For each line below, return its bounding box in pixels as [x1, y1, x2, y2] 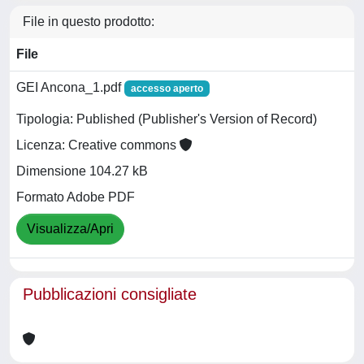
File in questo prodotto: [23, 14, 154, 28]
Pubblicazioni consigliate [23, 284, 197, 303]
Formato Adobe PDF [16, 190, 135, 205]
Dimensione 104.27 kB [16, 164, 148, 179]
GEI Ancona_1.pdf [16, 80, 124, 94]
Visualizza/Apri [27, 222, 114, 236]
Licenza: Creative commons [16, 138, 180, 153]
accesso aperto [130, 82, 203, 94]
